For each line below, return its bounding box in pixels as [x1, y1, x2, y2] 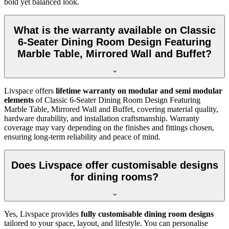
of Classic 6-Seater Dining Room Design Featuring [34, 95, 200, 104]
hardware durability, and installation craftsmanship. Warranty [4, 113, 199, 123]
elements [4, 95, 34, 104]
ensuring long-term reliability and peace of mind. [4, 132, 161, 141]
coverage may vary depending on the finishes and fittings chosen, [4, 123, 214, 132]
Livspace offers [4, 86, 56, 95]
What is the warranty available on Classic [13, 25, 216, 36]
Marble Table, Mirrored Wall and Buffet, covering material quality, [4, 104, 218, 113]
